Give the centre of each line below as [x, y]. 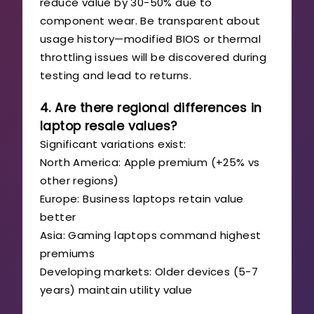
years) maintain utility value [116, 289]
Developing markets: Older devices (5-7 [149, 271]
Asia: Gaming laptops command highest [151, 235]
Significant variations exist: [113, 144]
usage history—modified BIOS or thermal [151, 39]
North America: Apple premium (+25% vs [150, 162]
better [58, 217]
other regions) [80, 180]
